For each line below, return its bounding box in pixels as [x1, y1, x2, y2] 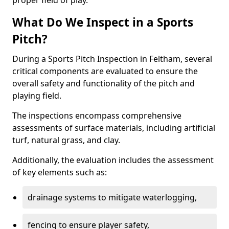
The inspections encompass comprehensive [12, 110, 181, 121]
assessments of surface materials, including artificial [12, 122, 215, 133]
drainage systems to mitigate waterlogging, [28, 192, 197, 203]
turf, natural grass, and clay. [12, 134, 120, 146]
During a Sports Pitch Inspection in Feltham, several [12, 53, 212, 64]
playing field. [12, 90, 63, 101]
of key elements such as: [12, 167, 107, 178]
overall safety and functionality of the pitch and [12, 78, 195, 89]
